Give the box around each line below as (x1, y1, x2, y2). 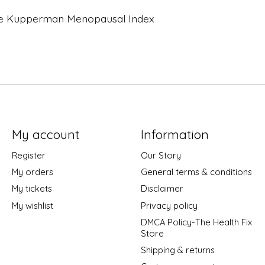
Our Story (140, 150, 181, 161)
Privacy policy (140, 199, 198, 211)
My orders (11, 166, 53, 178)
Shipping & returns (140, 244, 215, 256)
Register (11, 150, 46, 161)
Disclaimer (140, 183, 183, 195)
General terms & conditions (140, 166, 252, 178)
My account (11, 126, 79, 142)
